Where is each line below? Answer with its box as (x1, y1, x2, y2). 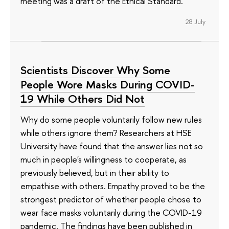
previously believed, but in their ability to (20, 166, 169, 178)
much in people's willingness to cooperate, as (20, 153, 187, 165)
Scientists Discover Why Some (20, 62, 170, 78)
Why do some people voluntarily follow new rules (20, 113, 202, 125)
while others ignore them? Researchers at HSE (20, 126, 191, 139)
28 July (185, 16, 205, 26)
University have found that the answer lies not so (20, 140, 203, 152)
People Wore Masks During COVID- (20, 77, 195, 93)
